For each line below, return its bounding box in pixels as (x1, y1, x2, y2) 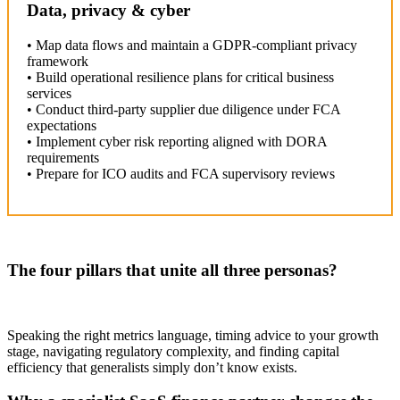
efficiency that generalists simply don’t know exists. (7, 359, 297, 375)
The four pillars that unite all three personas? (7, 260, 337, 279)
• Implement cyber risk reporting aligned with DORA (27, 133, 327, 149)
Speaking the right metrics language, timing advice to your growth (7, 327, 379, 343)
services (27, 85, 71, 101)
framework (27, 53, 88, 69)
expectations (27, 117, 96, 133)
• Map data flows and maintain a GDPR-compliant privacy (27, 37, 357, 53)
